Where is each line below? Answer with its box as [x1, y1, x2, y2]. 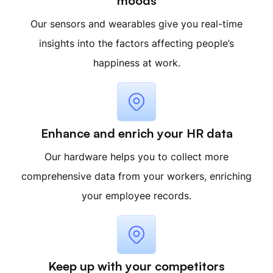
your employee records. [82, 190, 191, 202]
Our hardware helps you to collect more [44, 151, 229, 163]
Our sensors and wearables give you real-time [30, 18, 243, 30]
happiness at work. [93, 57, 180, 69]
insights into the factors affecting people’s [39, 37, 234, 49]
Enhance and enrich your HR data [40, 126, 233, 141]
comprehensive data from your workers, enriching [21, 170, 252, 182]
